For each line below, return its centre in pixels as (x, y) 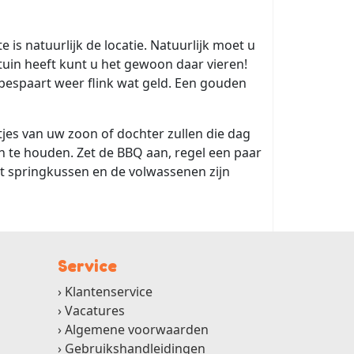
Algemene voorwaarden (137, 329)
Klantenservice (109, 291)
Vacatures (95, 310)
